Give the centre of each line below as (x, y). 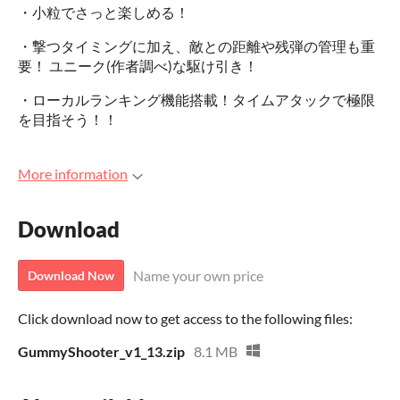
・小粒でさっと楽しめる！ (104, 12)
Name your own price (198, 275)
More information (73, 173)
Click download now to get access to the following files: (185, 318)
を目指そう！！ (68, 119)
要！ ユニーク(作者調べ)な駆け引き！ (138, 65)
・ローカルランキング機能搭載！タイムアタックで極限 (196, 99)
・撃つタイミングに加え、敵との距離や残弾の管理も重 (196, 46)
